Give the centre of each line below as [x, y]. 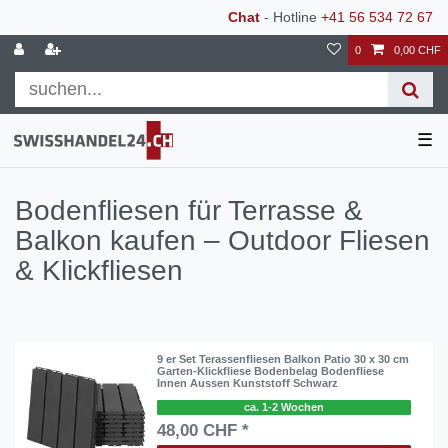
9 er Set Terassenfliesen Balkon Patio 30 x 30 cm [283, 359]
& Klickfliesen [99, 271]
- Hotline [290, 17]
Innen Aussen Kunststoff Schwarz [248, 383]
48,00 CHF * [203, 430]
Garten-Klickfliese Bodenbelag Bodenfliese [271, 371]
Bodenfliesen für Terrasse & [189, 211]
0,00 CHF [417, 50]
